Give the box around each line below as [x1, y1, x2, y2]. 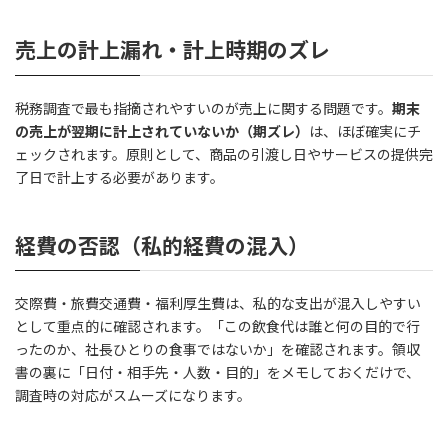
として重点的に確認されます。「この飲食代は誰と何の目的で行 [15, 318, 420, 336]
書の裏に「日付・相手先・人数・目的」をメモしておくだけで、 [15, 364, 420, 382]
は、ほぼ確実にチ [309, 122, 421, 140]
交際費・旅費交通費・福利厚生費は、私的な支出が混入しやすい [15, 295, 421, 313]
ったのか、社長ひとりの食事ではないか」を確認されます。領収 [15, 341, 420, 359]
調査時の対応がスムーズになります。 [15, 387, 251, 405]
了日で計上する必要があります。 [15, 168, 224, 186]
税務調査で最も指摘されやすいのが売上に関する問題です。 [15, 99, 392, 117]
